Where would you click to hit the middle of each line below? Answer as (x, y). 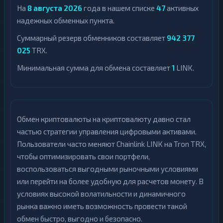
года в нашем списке (119, 8)
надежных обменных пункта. (66, 20)
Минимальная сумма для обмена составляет (94, 68)
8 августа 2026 (55, 8)
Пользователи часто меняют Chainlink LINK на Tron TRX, (111, 144)
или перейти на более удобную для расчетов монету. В (110, 181)
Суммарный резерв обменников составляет (92, 38)
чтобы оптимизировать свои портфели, (83, 156)
